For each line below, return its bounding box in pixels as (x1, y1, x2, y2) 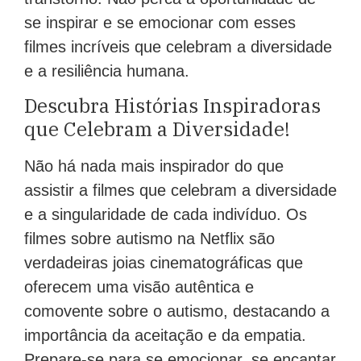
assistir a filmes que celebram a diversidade (24, 181, 337, 200)
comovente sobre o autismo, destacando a (24, 302, 330, 321)
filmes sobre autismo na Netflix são (24, 230, 275, 248)
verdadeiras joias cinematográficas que (24, 254, 303, 272)
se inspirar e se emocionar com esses (24, 13, 296, 31)
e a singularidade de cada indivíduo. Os (24, 205, 307, 224)
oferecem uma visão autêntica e (24, 278, 254, 297)
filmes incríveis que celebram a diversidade (24, 37, 332, 56)
